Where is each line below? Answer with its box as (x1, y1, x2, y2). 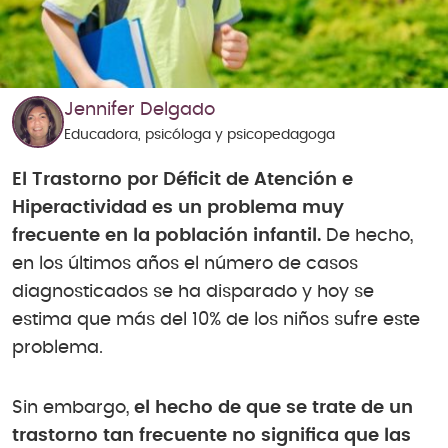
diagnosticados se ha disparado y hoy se (12, 283, 374, 302)
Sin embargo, (12, 399, 134, 418)
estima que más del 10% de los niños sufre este (12, 311, 420, 330)
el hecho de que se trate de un (134, 399, 413, 418)
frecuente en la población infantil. (12, 227, 321, 246)
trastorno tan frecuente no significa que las (12, 427, 411, 446)
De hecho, (321, 227, 413, 246)
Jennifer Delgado (64, 101, 215, 120)
